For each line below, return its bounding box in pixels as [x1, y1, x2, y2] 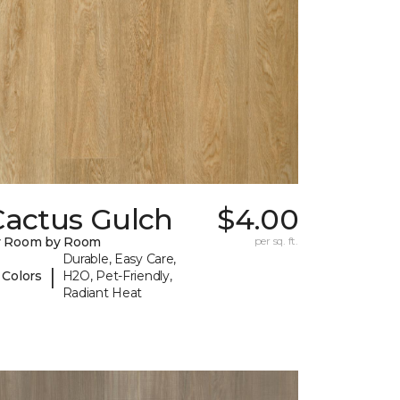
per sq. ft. [254, 234, 298, 248]
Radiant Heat [62, 285, 143, 302]
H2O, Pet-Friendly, [62, 268, 172, 285]
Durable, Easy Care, [62, 251, 177, 268]
